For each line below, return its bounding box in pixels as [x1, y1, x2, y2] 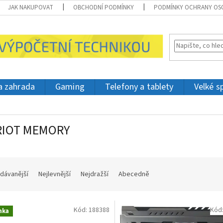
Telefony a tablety [105, 81, 174, 93]
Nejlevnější [38, 169, 71, 180]
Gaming [55, 81, 85, 93]
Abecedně [118, 169, 149, 180]
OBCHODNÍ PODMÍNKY [73, 3, 134, 12]
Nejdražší [81, 169, 109, 180]
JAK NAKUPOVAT [8, 3, 54, 12]
